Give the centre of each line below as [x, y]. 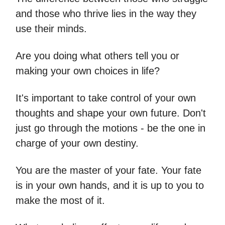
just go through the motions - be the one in [110, 128]
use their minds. [51, 29]
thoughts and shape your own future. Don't [111, 113]
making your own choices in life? [88, 71]
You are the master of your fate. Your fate [108, 170]
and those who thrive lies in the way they [106, 14]
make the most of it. [60, 200]
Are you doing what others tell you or [97, 56]
